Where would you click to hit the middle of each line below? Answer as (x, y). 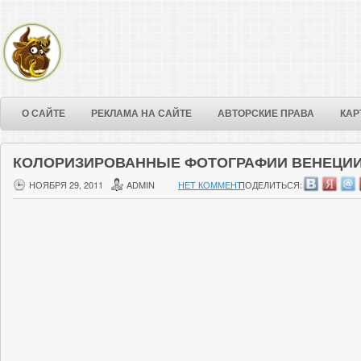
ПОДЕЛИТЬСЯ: (270, 185)
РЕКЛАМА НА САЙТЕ (141, 114)
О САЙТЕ (44, 114)
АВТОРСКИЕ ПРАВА (266, 114)
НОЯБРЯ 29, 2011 (66, 185)
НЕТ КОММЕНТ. (212, 185)
